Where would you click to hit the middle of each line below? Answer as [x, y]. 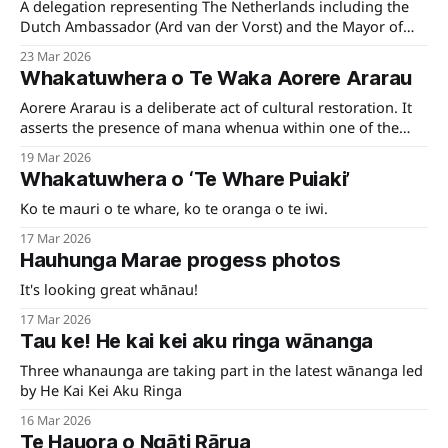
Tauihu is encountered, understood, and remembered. [206, 167]
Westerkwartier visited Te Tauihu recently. [160, 46]
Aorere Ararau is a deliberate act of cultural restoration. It [216, 107]
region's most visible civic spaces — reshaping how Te [204, 147]
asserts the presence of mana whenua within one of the [209, 127]
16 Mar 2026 [55, 421]
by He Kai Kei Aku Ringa [101, 390]
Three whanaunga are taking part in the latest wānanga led [221, 370]
